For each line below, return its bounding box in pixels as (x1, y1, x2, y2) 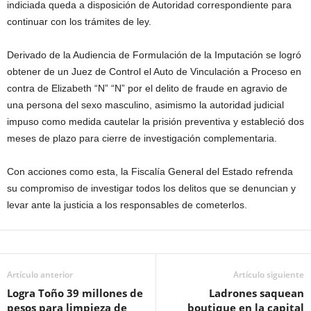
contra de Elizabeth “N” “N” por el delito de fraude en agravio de (7, 83, 287, 94)
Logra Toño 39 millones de (7, 286, 143, 300)
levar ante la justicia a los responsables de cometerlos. (7, 199, 247, 210)
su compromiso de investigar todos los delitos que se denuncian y (7, 183, 296, 194)
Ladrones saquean (209, 286, 304, 300)
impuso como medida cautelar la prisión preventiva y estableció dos (7, 116, 304, 127)
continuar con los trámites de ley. (7, 16, 151, 27)
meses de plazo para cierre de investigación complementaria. (7, 133, 277, 144)
